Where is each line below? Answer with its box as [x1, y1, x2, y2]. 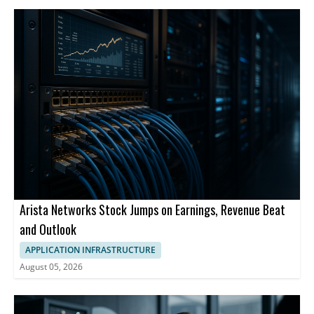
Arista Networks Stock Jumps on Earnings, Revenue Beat [20, 200, 285, 219]
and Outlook [20, 219, 76, 238]
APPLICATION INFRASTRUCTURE [25, 243, 156, 256]
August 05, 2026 [20, 260, 83, 273]
